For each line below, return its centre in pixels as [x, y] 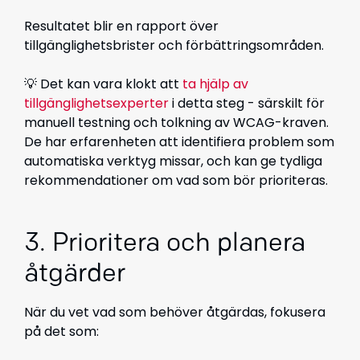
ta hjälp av [215, 84]
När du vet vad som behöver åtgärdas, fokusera [175, 312]
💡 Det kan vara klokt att [103, 84]
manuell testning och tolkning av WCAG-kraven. [176, 123]
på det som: [61, 331]
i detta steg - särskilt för [247, 103]
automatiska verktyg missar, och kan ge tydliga [173, 161]
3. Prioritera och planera [165, 244]
